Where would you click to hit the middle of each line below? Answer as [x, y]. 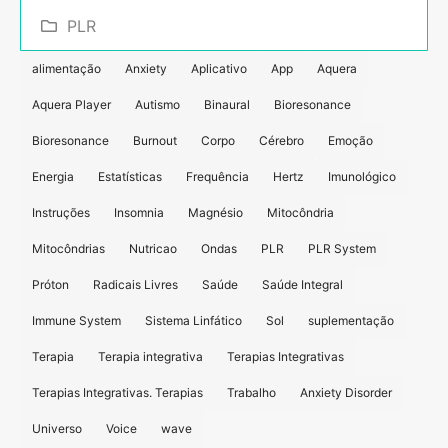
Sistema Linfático [193, 320]
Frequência [217, 176]
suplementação [351, 320]
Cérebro [281, 140]
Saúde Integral [302, 284]
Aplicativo [219, 68]
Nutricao [153, 248]
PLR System [342, 248]
